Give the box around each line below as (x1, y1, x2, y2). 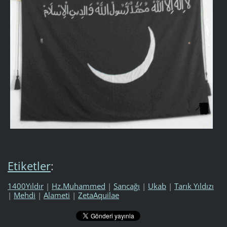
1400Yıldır (7, 180, 44, 191)
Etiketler (7, 158, 51, 174)
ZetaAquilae (78, 190, 119, 200)
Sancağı (113, 180, 140, 191)
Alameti (43, 190, 70, 200)
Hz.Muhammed (51, 180, 105, 191)
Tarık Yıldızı (174, 180, 214, 191)
